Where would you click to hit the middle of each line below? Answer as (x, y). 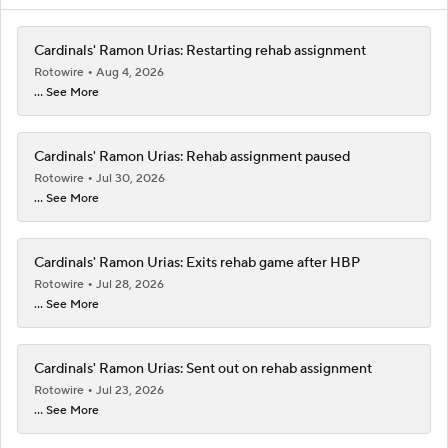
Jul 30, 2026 (130, 178)
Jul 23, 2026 (130, 390)
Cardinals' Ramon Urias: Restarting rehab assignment (200, 50)
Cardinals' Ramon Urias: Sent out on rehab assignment (203, 368)
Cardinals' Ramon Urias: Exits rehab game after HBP (197, 262)
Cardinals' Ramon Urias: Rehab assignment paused (192, 156)
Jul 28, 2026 (130, 284)
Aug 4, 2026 (130, 72)
